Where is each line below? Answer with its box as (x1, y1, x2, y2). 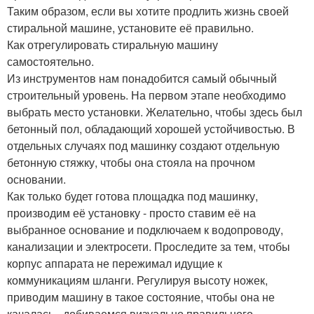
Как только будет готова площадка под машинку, (7, 187, 258, 204)
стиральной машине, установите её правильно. (7, 19, 254, 36)
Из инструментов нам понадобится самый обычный (7, 69, 277, 86)
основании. (7, 170, 66, 187)
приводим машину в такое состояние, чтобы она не (7, 288, 275, 305)
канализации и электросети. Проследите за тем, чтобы (7, 238, 290, 254)
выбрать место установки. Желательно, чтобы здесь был (7, 103, 302, 120)
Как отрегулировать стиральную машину (7, 36, 218, 53)
